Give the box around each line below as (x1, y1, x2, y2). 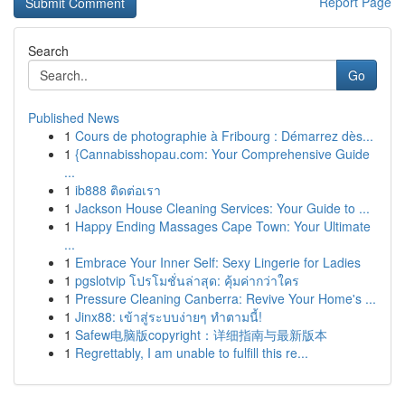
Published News (28, 108, 119, 127)
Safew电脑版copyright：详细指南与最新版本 (75, 325, 327, 344)
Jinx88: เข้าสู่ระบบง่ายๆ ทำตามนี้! (75, 307, 262, 325)
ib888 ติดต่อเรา (75, 181, 161, 199)
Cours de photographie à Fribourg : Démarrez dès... (75, 127, 373, 145)
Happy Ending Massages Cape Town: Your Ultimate (75, 217, 371, 235)
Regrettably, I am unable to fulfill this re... (75, 344, 308, 362)
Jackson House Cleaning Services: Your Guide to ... (75, 199, 370, 217)
